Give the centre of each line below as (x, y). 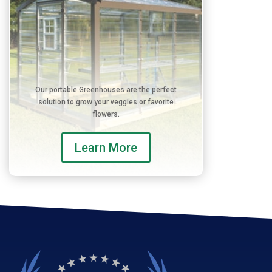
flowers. (106, 114)
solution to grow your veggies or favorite (106, 102)
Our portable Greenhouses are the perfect (106, 90)
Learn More (106, 147)
